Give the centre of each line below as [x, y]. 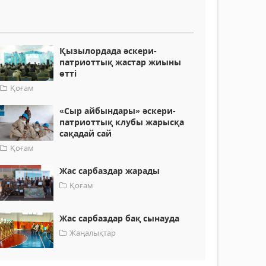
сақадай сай [86, 134]
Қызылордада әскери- [108, 51]
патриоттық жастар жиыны [121, 62]
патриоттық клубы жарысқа [122, 122]
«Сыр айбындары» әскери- [118, 111]
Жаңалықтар [93, 233]
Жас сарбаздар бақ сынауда [120, 218]
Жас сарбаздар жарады [110, 171]
